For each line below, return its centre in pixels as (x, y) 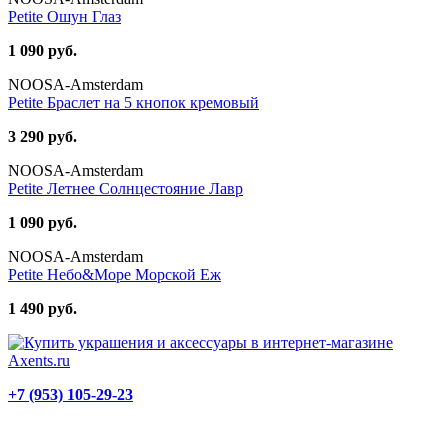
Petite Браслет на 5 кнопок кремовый (133, 102)
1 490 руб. (42, 308)
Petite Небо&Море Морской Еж (114, 274)
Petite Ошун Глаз (64, 16)
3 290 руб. (42, 136)
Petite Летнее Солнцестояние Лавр (125, 188)
